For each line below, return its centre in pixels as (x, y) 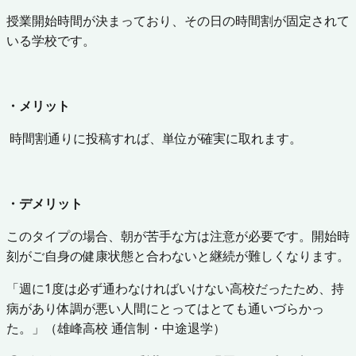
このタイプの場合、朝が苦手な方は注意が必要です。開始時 (178, 236)
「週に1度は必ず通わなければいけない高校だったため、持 (175, 288)
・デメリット (44, 203)
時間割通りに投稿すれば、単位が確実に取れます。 (154, 138)
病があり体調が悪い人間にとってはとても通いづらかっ (165, 308)
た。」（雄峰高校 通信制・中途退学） (116, 328)
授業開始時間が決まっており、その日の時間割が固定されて (178, 20)
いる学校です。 (51, 40)
